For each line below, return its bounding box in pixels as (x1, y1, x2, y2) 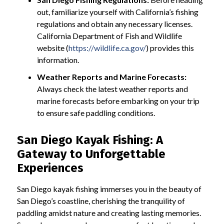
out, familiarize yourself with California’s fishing (36, 6, 198, 16)
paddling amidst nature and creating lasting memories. (16, 207, 201, 217)
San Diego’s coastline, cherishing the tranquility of (16, 195, 185, 205)
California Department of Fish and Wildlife (36, 30, 182, 40)
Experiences (16, 160, 83, 175)
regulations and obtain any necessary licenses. (36, 18, 192, 28)
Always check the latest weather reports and (36, 83, 188, 93)
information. (36, 54, 79, 64)
